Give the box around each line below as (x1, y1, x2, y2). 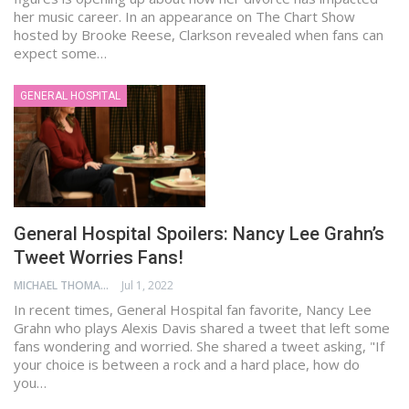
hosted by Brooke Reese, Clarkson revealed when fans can (14, 25, 383, 44)
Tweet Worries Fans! (14, 246, 184, 269)
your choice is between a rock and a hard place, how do (14, 355, 360, 374)
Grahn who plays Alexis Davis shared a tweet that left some (14, 319, 390, 338)
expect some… (14, 43, 107, 62)
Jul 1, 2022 (121, 278, 173, 294)
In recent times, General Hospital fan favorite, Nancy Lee (14, 300, 372, 320)
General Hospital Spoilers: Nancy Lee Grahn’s (14, 223, 384, 246)
